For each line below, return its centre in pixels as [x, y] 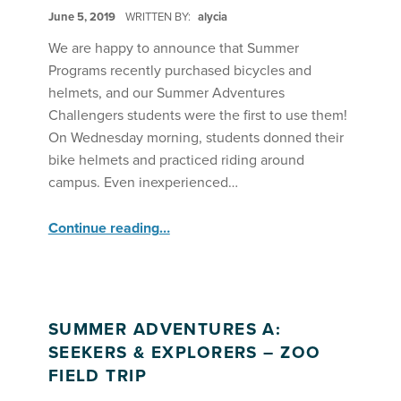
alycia [212, 17]
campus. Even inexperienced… [143, 182]
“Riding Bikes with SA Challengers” [200, 220]
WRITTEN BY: [159, 17]
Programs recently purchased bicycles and [179, 70]
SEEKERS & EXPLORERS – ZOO [184, 352]
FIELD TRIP [98, 375]
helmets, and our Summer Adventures [166, 93]
